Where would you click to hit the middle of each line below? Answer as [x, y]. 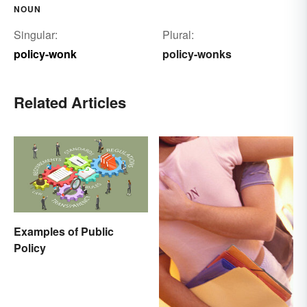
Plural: [178, 35]
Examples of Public [64, 231]
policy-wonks [197, 54]
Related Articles [70, 102]
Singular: [36, 35]
